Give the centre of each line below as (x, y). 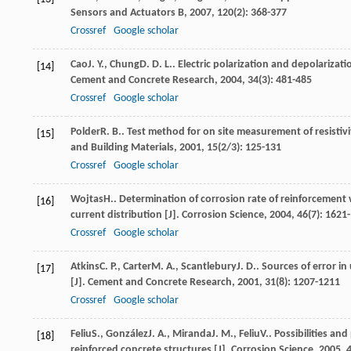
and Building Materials (122, 148)
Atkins (85, 267)
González (127, 335)
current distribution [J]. (126, 215)
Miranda (192, 335)
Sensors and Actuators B (127, 13)
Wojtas (87, 200)
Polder (85, 132)
